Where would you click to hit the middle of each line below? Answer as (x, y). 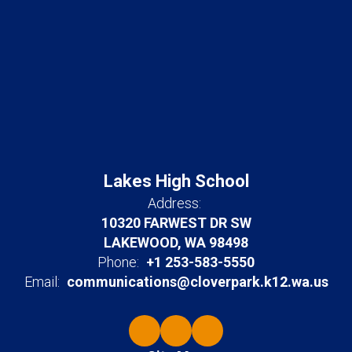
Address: (174, 203)
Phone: (118, 262)
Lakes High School (176, 181)
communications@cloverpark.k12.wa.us (197, 282)
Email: (42, 282)
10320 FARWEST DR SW (176, 223)
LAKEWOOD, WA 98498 (176, 243)
